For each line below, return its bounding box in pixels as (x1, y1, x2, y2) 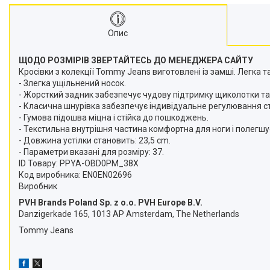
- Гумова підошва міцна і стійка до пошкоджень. (19, 113, 209, 122)
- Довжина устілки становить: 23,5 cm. (19, 136, 171, 145)
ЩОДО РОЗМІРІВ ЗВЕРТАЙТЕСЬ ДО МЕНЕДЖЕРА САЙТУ (19, 55, 253, 65)
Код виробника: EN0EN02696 (19, 170, 132, 180)
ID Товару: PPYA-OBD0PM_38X (19, 159, 139, 168)
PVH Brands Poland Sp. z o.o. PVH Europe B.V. (19, 198, 202, 207)
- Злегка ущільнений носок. (19, 78, 126, 88)
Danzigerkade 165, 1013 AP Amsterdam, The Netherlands (19, 209, 239, 219)
